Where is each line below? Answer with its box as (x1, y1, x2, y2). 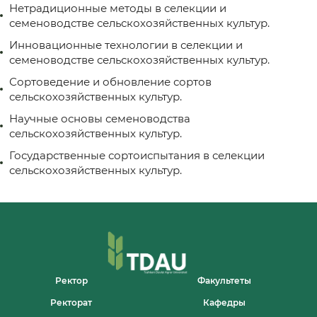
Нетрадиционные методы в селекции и (9, 1, 226, 15)
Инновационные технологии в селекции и (9, 38, 243, 52)
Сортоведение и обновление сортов (9, 75, 212, 88)
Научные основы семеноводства (9, 112, 190, 125)
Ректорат (50, 296, 93, 308)
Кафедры (203, 296, 246, 308)
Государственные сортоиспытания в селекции (9, 149, 265, 162)
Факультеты (197, 275, 252, 286)
